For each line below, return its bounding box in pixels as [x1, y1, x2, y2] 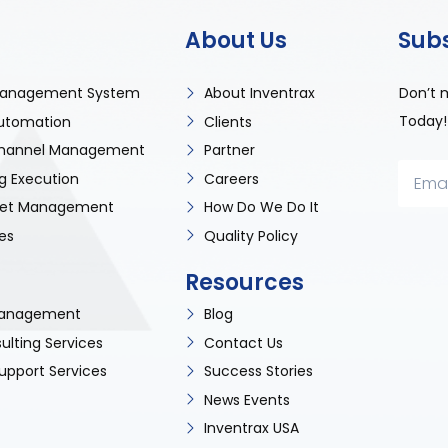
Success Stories [203, 361, 313, 382]
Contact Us [203, 332, 283, 353]
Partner [203, 140, 255, 161]
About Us [184, 24, 287, 56]
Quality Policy [203, 225, 298, 246]
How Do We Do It [203, 197, 319, 218]
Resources [184, 266, 304, 298]
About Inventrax [203, 83, 315, 104]
